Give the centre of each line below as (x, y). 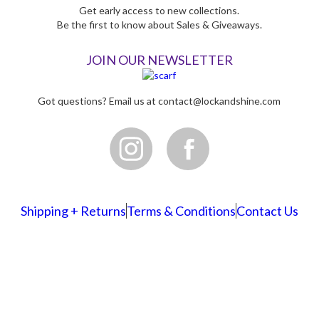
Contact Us (267, 211)
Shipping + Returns (73, 211)
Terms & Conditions (181, 211)
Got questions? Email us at (98, 101)
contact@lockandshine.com (220, 101)
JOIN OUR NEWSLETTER (159, 59)
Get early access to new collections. (159, 10)
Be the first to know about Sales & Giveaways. (159, 24)
